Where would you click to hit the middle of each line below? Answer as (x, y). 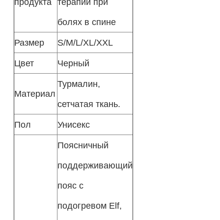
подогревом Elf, (89, 205)
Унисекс (73, 124)
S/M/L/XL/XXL (85, 42)
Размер (29, 42)
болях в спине (86, 22)
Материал (35, 93)
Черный (73, 63)
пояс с (70, 185)
